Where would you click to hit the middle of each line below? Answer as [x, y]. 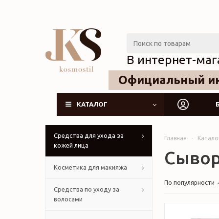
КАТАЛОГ [92, 104]
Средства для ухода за [89, 135]
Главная [175, 138]
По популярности [189, 183]
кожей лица [71, 145]
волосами [68, 199]
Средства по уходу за [87, 189]
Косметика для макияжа [90, 167]
